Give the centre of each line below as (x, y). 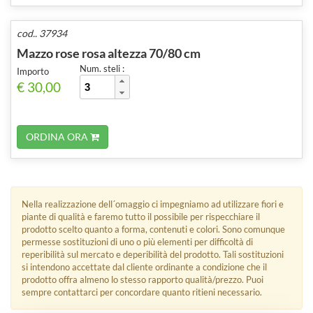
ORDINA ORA (58, 136)
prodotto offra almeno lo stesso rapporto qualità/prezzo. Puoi (143, 279)
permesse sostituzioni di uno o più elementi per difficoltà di (137, 241)
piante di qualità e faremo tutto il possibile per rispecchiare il (141, 216)
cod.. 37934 (42, 33)
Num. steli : (102, 68)
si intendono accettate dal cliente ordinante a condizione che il (144, 267)
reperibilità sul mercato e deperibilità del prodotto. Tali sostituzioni (153, 254)
